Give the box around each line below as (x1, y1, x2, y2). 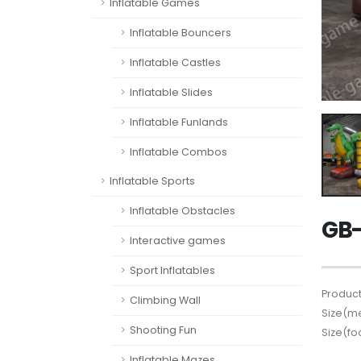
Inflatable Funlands (130, 115, 228, 129)
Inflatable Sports (110, 174, 195, 188)
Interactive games (130, 234, 226, 247)
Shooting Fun (130, 323, 197, 337)
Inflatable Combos (130, 145, 227, 159)
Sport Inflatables (130, 263, 215, 277)
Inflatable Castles (130, 56, 221, 69)
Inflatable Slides (130, 85, 213, 99)
